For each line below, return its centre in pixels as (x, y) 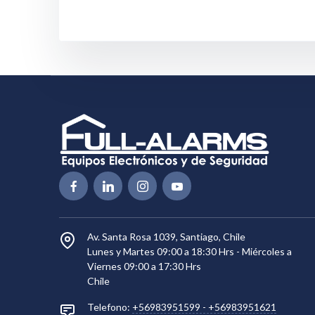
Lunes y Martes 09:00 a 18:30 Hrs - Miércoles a (189, 252)
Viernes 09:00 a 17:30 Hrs (144, 266)
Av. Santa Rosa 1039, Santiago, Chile (166, 237)
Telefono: (109, 307)
